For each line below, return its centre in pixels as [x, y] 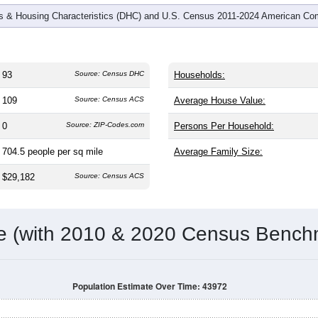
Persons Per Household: [224, 126]
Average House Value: [220, 101]
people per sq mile [65, 152]
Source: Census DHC [109, 74]
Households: [199, 75]
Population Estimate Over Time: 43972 [149, 286]
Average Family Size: [218, 152]
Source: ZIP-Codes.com [105, 125]
